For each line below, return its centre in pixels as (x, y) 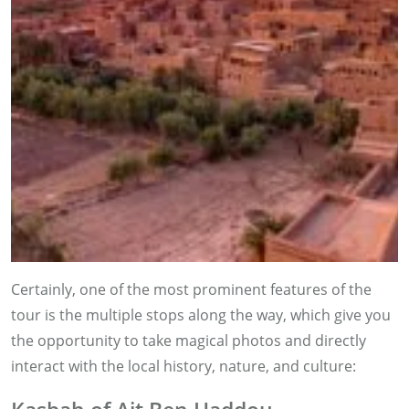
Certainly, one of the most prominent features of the (191, 289)
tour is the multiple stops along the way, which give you (201, 315)
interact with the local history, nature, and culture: (184, 366)
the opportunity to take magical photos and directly (189, 340)
